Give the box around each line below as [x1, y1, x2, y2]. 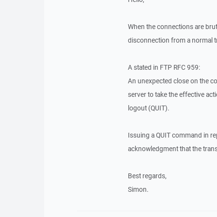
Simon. [127, 185, 149, 194]
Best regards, [127, 171, 167, 180]
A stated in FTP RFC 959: [127, 63, 200, 72]
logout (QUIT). [127, 104, 170, 112]
